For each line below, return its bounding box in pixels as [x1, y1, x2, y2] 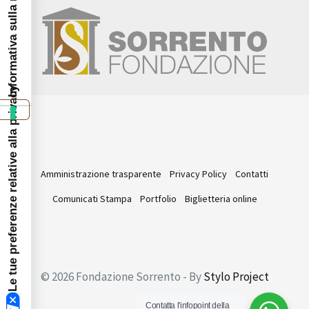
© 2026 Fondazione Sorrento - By [40, 268, 203, 284]
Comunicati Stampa [52, 192, 132, 205]
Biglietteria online [184, 192, 257, 205]
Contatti [235, 167, 268, 180]
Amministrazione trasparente [41, 167, 161, 180]
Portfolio [139, 192, 177, 205]
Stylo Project [203, 268, 269, 284]
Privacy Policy [170, 167, 227, 180]
